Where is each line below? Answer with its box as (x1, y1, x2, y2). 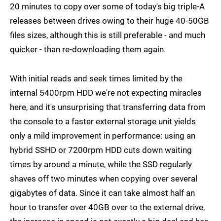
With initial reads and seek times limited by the (10, 74, 183, 84)
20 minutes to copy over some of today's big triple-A (10, 1, 205, 12)
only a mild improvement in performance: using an (10, 131, 195, 141)
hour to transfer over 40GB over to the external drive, (10, 202, 205, 213)
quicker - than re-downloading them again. (10, 44, 166, 55)
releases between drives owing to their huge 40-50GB (10, 16, 209, 26)
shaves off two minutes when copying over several (10, 174, 197, 184)
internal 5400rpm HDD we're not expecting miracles (10, 88, 202, 98)
